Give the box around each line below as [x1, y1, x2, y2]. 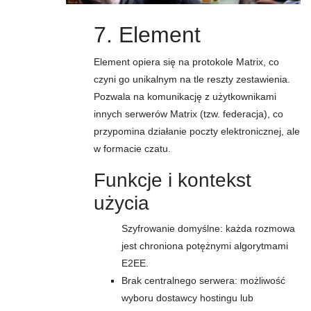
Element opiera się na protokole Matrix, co [94, 56, 279, 67]
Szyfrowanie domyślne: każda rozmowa [121, 223, 295, 234]
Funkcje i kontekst [94, 169, 251, 191]
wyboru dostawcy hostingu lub [121, 292, 253, 303]
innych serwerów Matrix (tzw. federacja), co [94, 108, 283, 119]
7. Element [94, 22, 201, 47]
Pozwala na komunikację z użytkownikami [94, 91, 276, 102]
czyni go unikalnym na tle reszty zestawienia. [94, 74, 290, 85]
